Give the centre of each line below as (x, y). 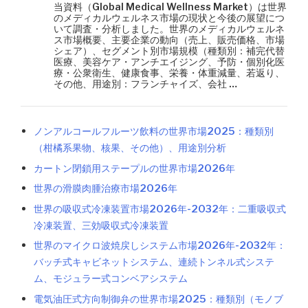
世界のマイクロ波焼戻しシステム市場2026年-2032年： (160, 246)
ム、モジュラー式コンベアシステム (111, 279)
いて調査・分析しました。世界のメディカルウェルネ (169, 29)
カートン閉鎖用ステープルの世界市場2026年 (135, 168)
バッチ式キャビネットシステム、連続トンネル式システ (154, 262)
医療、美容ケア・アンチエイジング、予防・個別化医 (169, 62)
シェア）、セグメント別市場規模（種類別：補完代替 (169, 51)
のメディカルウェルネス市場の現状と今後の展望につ (169, 18)
